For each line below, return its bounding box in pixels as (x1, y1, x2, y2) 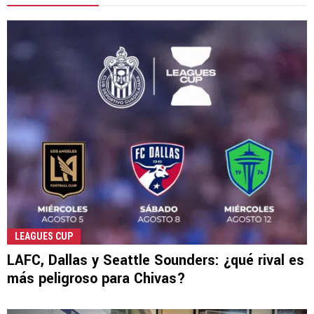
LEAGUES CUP (15, 230, 73, 242)
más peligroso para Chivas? (7, 268, 186, 289)
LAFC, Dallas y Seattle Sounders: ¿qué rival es (7, 250, 304, 271)
